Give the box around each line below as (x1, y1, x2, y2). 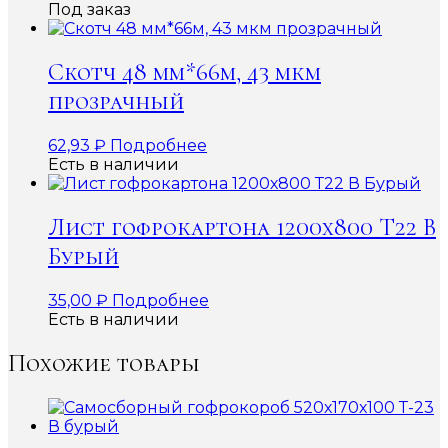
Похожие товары (8, 348, 200, 378)
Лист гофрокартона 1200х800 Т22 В (48, 213, 436, 243)
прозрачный (48, 87, 184, 117)
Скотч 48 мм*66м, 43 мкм (48, 58, 321, 88)
